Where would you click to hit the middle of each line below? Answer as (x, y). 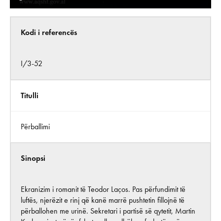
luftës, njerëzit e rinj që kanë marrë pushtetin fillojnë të (103, 200)
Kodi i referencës (49, 32)
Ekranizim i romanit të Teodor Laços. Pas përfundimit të (103, 189)
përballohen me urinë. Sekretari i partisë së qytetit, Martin (108, 211)
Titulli (30, 95)
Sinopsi (33, 158)
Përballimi (35, 126)
